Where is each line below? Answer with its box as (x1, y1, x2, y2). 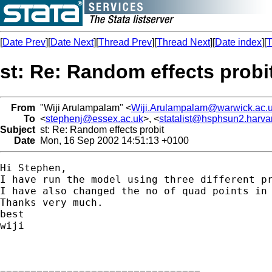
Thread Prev (98, 37, 152, 47)
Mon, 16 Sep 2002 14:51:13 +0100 (35, 135, 189, 146)
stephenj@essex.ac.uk (46, 113, 143, 124)
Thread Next (157, 37, 210, 47)
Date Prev (2, 37, 46, 47)
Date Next (50, 37, 93, 47)
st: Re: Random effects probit (35, 124, 164, 135)
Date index (215, 37, 262, 47)
